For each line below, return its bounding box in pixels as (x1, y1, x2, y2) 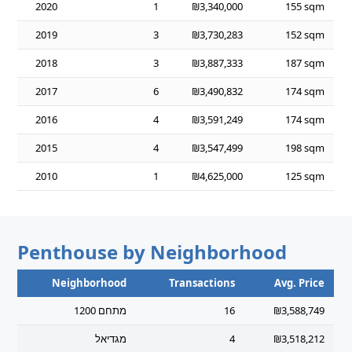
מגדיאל (95, 332, 127, 346)
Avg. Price (274, 276, 325, 290)
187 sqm (285, 56, 325, 70)
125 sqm (285, 169, 325, 183)
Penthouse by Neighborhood (17, 239, 288, 265)
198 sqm (285, 141, 325, 155)
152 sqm (285, 27, 325, 42)
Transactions (169, 276, 236, 290)
